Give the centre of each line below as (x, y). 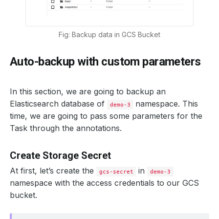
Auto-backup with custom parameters (105, 61)
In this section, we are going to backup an (88, 91)
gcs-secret (116, 171)
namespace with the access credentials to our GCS (104, 183)
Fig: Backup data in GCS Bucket (109, 34)
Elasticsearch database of (58, 103)
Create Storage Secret (60, 155)
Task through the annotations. (66, 128)
